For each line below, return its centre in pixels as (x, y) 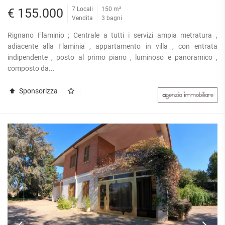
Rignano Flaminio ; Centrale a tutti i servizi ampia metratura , (113, 35)
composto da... (31, 68)
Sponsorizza (37, 91)
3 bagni (112, 18)
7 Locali (82, 9)
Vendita (82, 18)
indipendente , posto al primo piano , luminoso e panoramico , (113, 57)
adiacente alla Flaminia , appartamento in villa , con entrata (113, 46)
